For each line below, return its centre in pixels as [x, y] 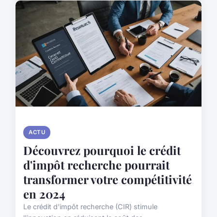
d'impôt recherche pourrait [96, 164]
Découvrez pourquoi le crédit [102, 150]
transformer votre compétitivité [108, 179]
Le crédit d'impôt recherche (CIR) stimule [90, 206]
